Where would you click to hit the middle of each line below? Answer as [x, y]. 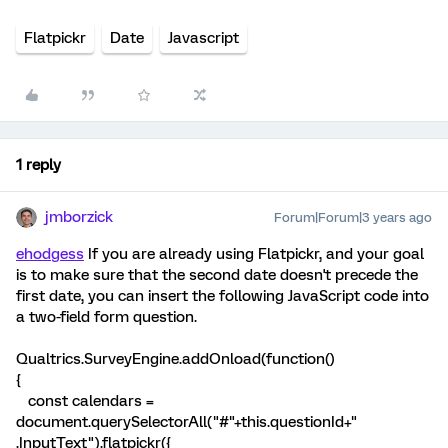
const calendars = [85, 401]
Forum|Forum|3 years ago [353, 217]
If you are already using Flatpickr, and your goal [254, 254]
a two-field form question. [106, 317]
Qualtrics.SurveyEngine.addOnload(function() [175, 359]
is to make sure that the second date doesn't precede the [217, 275]
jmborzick [79, 217]
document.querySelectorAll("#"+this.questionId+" [187, 422]
